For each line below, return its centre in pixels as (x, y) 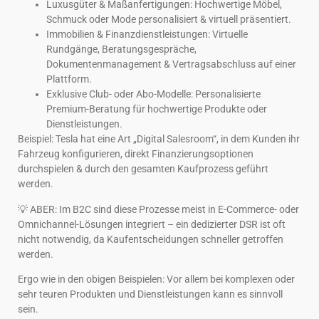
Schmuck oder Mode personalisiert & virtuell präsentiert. (169, 20)
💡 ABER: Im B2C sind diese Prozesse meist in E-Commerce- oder (158, 209)
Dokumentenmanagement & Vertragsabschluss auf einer (171, 64)
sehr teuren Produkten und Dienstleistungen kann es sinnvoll (150, 294)
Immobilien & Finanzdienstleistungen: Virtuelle (147, 35)
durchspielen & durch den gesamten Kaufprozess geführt (143, 169)
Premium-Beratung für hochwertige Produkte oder (157, 109)
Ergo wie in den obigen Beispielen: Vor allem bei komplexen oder (156, 279)
